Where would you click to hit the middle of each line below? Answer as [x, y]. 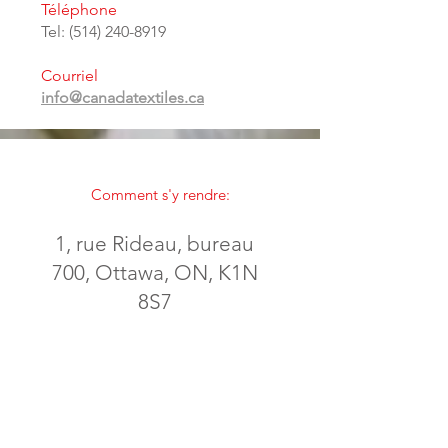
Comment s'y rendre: [160, 194]
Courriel [69, 75]
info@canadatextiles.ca [122, 97]
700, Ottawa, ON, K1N [154, 272]
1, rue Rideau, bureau [154, 243]
